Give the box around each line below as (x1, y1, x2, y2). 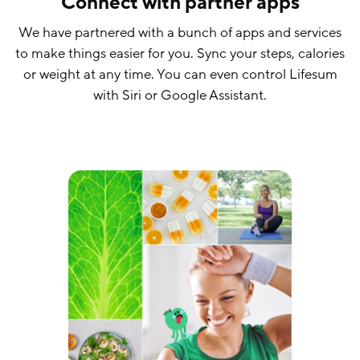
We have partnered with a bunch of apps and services (18, 23, 342, 43)
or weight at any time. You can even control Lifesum (22, 65, 337, 84)
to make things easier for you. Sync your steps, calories (15, 44, 345, 63)
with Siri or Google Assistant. (93, 86, 267, 105)
